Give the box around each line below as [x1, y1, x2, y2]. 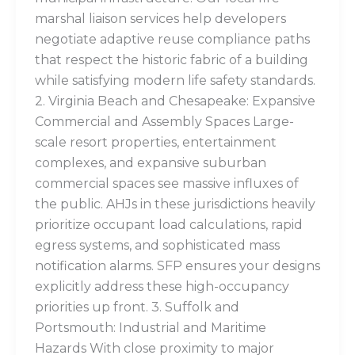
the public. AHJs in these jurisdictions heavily [35, 197, 315, 212]
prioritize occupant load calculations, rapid [35, 217, 303, 233]
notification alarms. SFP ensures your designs [35, 258, 320, 274]
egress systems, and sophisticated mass [35, 238, 280, 254]
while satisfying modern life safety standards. [35, 73, 315, 89]
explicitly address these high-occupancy [35, 279, 289, 295]
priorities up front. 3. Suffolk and [35, 300, 239, 315]
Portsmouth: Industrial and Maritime [35, 320, 266, 336]
